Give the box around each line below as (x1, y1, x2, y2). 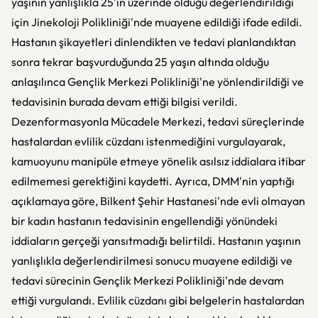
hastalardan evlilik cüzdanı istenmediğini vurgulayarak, (11, 134, 285, 148)
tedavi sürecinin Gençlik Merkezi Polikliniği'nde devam (11, 273, 284, 287)
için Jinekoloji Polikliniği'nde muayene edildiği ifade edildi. (11, 15, 302, 29)
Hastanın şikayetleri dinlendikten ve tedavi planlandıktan (11, 35, 296, 49)
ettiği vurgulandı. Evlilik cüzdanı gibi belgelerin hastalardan (11, 293, 305, 307)
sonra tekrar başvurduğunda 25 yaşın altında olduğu (11, 55, 269, 69)
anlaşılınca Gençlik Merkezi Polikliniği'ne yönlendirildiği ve (11, 75, 304, 89)
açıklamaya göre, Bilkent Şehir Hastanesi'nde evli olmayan (11, 194, 305, 208)
